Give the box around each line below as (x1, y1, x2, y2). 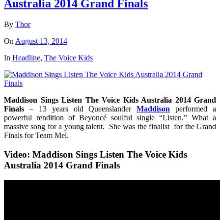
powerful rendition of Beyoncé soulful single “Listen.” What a (4, 113, 216, 122)
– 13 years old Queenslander (24, 105, 137, 113)
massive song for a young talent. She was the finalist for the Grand (4, 122, 216, 131)
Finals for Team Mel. (4, 131, 69, 140)
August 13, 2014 (15, 37, 67, 46)
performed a (170, 105, 216, 113)
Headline (12, 54, 40, 62)
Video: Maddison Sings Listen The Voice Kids (4, 149, 187, 160)
